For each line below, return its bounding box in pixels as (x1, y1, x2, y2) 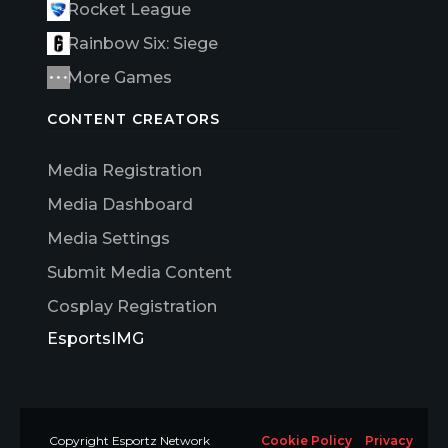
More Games (67, 67, 172, 87)
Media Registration (47, 160, 202, 180)
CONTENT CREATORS (47, 109, 220, 128)
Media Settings (47, 228, 170, 248)
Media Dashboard (47, 194, 193, 214)
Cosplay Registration (47, 296, 217, 316)
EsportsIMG (47, 328, 144, 348)
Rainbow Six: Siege (67, 33, 218, 53)
